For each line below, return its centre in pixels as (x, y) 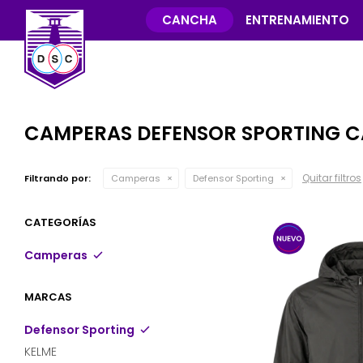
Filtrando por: (58, 178)
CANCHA (189, 20)
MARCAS (48, 297)
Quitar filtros (332, 178)
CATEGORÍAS (60, 222)
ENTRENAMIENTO (297, 20)
